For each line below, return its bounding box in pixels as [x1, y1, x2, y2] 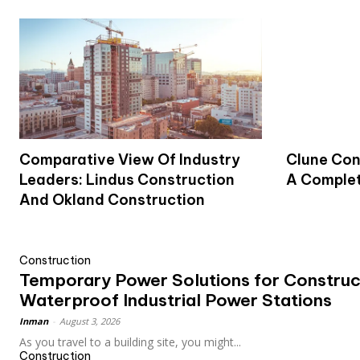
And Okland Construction [19, 190, 205, 210]
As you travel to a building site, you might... [19, 334, 241, 350]
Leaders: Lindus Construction [19, 170, 235, 190]
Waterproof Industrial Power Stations [19, 289, 332, 312]
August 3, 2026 [59, 315, 120, 328]
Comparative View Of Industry [19, 150, 240, 170]
